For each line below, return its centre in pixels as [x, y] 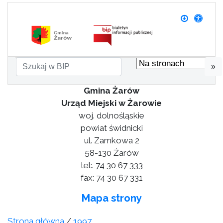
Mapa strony [111, 198]
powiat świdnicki [111, 128]
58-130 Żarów [111, 153]
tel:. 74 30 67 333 [111, 165]
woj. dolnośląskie [111, 115]
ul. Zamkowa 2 [111, 140]
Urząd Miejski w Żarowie [111, 103]
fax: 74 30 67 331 [111, 178]
